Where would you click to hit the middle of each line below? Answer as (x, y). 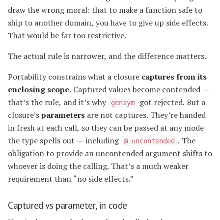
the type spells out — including (64, 140)
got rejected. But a (171, 102)
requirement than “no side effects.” (71, 179)
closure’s (25, 115)
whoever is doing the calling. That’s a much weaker (98, 166)
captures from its (174, 76)
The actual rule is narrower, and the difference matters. (107, 56)
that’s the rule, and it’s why (58, 102)
